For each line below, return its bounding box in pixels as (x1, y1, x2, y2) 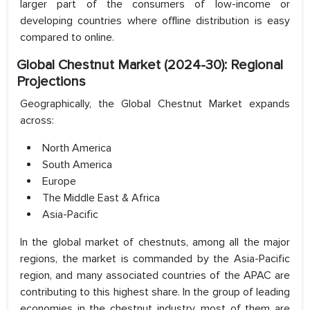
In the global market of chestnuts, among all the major (20, 235, 290, 250)
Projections (17, 73, 86, 91)
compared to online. (20, 30, 114, 45)
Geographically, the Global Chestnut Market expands (20, 97, 290, 111)
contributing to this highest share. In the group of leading (20, 285, 290, 300)
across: (20, 113, 54, 128)
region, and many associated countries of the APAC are (20, 268, 290, 283)
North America (42, 141, 111, 156)
